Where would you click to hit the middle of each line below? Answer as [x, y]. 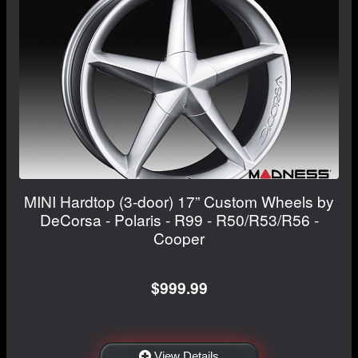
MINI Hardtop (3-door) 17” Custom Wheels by [179, 201]
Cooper [179, 238]
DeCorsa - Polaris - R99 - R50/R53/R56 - [179, 220]
